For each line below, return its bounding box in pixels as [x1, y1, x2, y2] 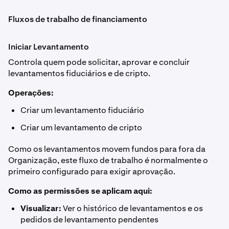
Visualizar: [20, 203, 61, 214]
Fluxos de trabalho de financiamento [8, 14, 147, 25]
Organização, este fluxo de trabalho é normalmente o [8, 155, 208, 166]
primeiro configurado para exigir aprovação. [8, 166, 175, 177]
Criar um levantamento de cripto [20, 122, 142, 133]
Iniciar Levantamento [8, 41, 89, 52]
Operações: [8, 87, 54, 98]
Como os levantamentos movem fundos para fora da [8, 144, 205, 154]
